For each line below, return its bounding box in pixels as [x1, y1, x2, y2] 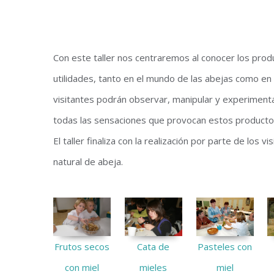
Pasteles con [198, 240, 253, 253]
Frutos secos [54, 240, 110, 253]
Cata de [137, 240, 170, 253]
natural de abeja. [53, 155, 123, 168]
